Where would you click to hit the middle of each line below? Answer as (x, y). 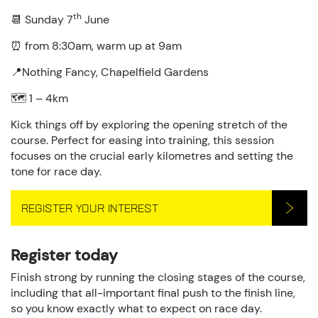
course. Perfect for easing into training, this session (142, 140)
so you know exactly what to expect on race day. (136, 308)
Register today (64, 255)
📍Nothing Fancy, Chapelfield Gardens (110, 72)
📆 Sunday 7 (42, 20)
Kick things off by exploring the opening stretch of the (149, 125)
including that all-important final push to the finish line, (153, 293)
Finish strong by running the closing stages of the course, (158, 277)
